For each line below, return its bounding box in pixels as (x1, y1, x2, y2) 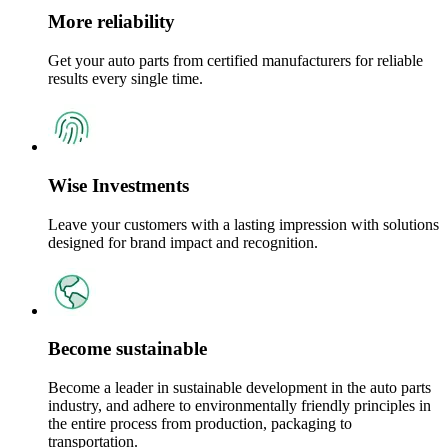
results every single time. (48, 70, 203, 88)
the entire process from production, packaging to (48, 415, 352, 433)
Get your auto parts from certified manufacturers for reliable (48, 52, 423, 70)
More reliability (48, 11, 175, 33)
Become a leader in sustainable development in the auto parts (48, 379, 431, 397)
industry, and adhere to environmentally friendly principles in (48, 397, 431, 415)
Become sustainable (48, 338, 207, 360)
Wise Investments (48, 174, 189, 196)
